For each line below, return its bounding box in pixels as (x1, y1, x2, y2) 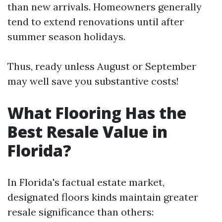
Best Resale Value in (7, 121, 167, 142)
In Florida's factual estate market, (7, 176, 165, 188)
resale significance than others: (7, 206, 154, 218)
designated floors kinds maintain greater (7, 191, 198, 203)
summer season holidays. (7, 30, 125, 43)
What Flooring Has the (7, 102, 186, 123)
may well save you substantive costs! (7, 75, 179, 87)
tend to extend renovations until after (7, 15, 184, 28)
